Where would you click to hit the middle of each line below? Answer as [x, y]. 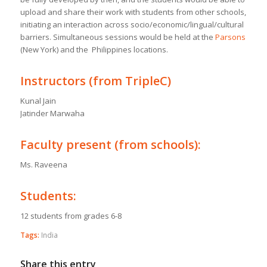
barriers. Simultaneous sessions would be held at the [117, 37]
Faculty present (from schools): [110, 145]
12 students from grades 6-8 [71, 216]
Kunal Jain [38, 101]
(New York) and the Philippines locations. [94, 50]
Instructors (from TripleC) [95, 81]
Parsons [230, 37]
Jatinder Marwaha [52, 114]
